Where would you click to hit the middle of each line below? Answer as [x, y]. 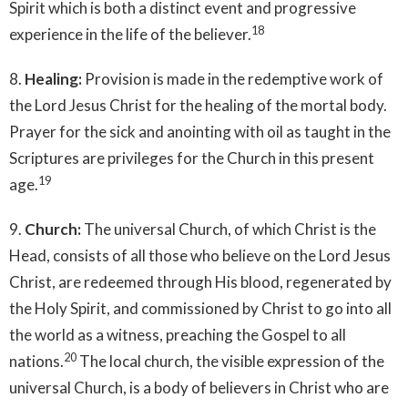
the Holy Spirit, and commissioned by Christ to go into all [200, 308]
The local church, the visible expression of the [232, 361]
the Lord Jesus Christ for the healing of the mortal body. [198, 105]
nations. [36, 361]
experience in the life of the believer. [130, 34]
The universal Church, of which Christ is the [230, 229]
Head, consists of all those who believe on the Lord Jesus [200, 255]
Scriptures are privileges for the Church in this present [192, 158]
